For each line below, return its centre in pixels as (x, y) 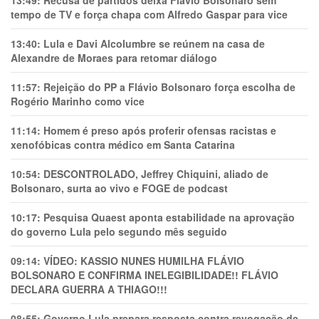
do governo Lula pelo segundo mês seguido (119, 231)
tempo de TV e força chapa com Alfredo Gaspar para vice (149, 14)
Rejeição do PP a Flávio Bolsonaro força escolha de (169, 87)
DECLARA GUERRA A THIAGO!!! (89, 289)
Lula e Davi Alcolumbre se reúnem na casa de (154, 43)
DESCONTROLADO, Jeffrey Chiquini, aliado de (156, 174)
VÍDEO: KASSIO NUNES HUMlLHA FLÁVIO (144, 261)
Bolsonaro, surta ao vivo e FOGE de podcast (119, 188)
